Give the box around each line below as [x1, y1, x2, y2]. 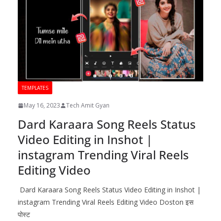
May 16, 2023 [24, 101, 60, 110]
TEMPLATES [22, 84, 48, 92]
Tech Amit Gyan [66, 101, 110, 110]
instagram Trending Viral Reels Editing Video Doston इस [18, 197, 193, 207]
